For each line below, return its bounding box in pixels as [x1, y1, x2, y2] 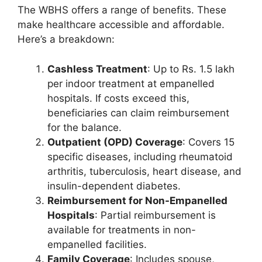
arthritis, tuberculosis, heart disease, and [47, 165, 242, 177]
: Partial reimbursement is [95, 209, 216, 221]
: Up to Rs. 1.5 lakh [147, 63, 235, 75]
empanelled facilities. [47, 238, 147, 250]
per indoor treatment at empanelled [47, 77, 215, 89]
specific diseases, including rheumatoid [47, 150, 233, 163]
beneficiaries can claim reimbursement [47, 106, 229, 119]
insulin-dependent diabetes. [47, 180, 181, 192]
